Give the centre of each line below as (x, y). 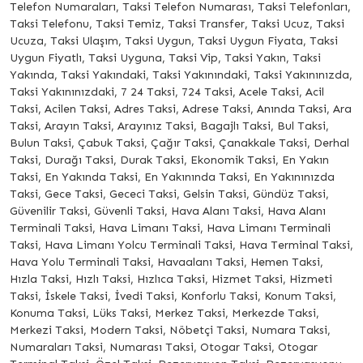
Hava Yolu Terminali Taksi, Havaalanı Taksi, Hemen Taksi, (167, 263)
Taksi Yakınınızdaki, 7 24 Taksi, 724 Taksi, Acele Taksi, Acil (167, 92)
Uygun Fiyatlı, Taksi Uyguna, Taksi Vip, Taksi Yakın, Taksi (165, 58)
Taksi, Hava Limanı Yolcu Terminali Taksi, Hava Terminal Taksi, (181, 246)
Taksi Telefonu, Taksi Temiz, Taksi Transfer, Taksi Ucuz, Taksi (177, 24)
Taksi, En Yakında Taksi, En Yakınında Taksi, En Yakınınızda (172, 177)
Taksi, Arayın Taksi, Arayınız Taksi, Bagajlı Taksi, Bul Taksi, (169, 126)
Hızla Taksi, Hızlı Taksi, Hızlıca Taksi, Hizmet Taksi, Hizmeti (171, 280)
